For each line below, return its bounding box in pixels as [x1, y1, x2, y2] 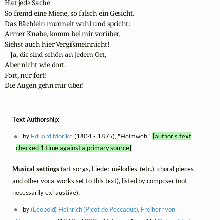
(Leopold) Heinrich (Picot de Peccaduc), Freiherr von [31, 205, 176, 213]
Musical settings [12, 165, 61, 173]
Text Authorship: [12, 115, 59, 124]
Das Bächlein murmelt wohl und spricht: [5, 19, 130, 28]
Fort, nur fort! [5, 70, 47, 80]
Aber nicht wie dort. [5, 60, 66, 70]
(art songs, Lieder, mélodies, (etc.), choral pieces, [61, 165, 195, 173]
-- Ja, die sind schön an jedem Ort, [5, 50, 106, 59]
